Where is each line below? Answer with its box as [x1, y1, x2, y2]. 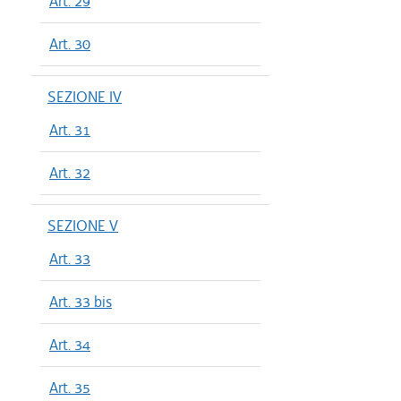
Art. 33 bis [49, 292, 112, 311]
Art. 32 [49, 163, 90, 183]
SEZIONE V [47, 216, 118, 235]
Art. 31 [49, 120, 90, 140]
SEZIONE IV [47, 87, 122, 107]
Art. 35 [49, 378, 90, 397]
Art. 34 [49, 335, 90, 354]
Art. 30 [49, 34, 90, 54]
